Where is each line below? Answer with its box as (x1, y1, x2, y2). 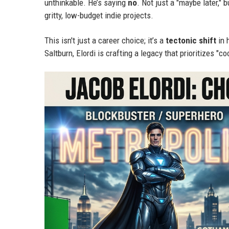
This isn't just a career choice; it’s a (44, 35, 166, 45)
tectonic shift (166, 35, 216, 45)
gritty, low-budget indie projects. (44, 10, 153, 20)
